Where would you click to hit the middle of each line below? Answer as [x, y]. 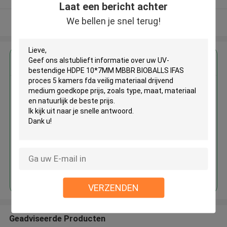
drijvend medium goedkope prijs [145, 126]
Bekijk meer [113, 22]
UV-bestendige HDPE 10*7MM [141, 91]
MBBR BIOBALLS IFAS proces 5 [144, 103]
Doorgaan [108, 168]
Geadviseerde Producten [57, 218]
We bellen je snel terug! [113, 21]
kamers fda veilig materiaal [135, 114]
